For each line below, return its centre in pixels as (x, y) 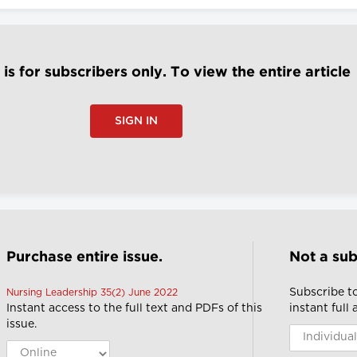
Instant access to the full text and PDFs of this (134, 308)
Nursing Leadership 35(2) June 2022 (92, 292)
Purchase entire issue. (84, 257)
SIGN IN (136, 121)
